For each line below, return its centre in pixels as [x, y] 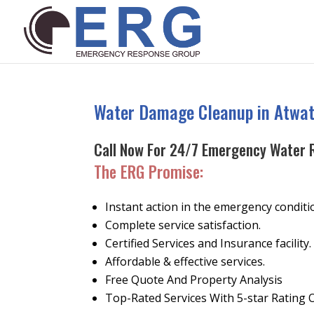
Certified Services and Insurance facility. [209, 243]
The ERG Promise [147, 172]
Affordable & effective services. [185, 261]
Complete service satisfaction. [183, 225]
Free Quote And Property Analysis [196, 280]
